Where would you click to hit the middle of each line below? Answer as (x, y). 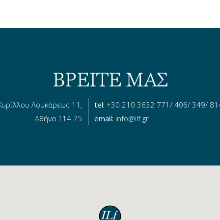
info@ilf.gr (132, 118)
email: (105, 118)
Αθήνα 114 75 (58, 118)
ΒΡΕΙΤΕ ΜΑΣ (110, 80)
